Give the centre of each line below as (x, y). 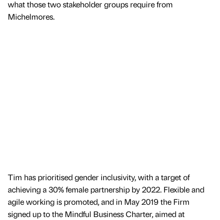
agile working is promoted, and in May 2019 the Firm (99, 202)
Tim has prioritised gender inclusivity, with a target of (99, 177)
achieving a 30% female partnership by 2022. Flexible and (106, 190)
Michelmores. (31, 16)
